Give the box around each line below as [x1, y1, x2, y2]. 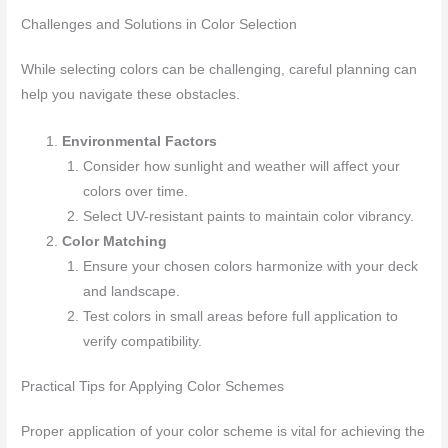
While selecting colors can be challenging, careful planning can [21, 61, 418, 77]
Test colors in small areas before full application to [82, 308, 398, 324]
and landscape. [82, 283, 180, 299]
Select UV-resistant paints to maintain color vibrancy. [82, 208, 414, 224]
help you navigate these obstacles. [21, 86, 241, 102]
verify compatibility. [82, 333, 202, 349]
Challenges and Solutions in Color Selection [21, 16, 298, 32]
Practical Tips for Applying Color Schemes [21, 379, 285, 395]
